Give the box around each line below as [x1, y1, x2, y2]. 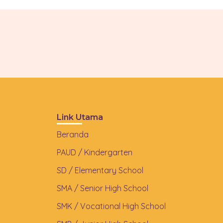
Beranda [57, 129, 89, 140]
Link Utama [57, 112, 103, 122]
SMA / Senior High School [57, 183, 148, 194]
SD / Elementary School [57, 165, 143, 176]
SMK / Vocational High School [57, 201, 166, 212]
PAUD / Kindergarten [57, 147, 132, 158]
